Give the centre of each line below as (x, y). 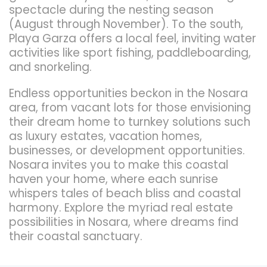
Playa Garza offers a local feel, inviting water (133, 38)
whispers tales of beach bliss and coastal (125, 193)
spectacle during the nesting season (111, 10)
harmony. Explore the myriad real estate (121, 208)
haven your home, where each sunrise (114, 179)
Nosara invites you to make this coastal (119, 165)
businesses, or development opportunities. (127, 150)
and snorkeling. (50, 67)
